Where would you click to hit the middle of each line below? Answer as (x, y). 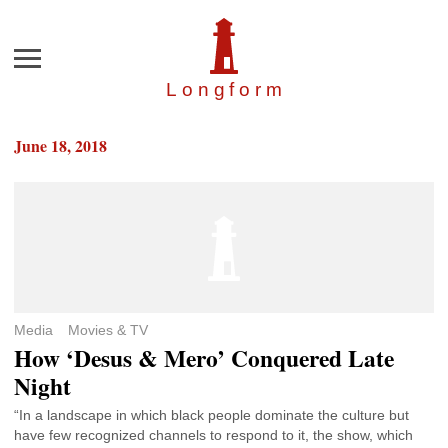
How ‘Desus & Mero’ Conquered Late (204, 358)
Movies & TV (107, 330)
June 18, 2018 (60, 146)
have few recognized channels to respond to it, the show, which (213, 435)
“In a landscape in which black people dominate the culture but (211, 415)
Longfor (216, 90)
